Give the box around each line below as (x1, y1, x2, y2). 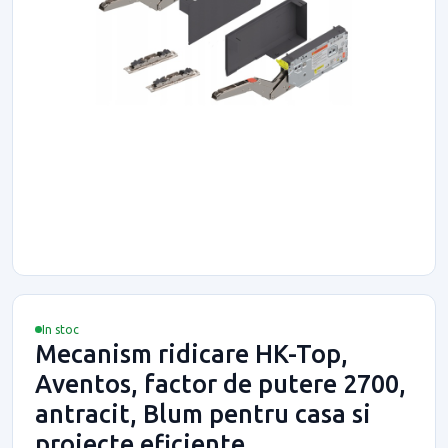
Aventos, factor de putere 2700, (35, 369, 406, 398)
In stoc (42, 322, 79, 336)
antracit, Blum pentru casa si (35, 399, 371, 428)
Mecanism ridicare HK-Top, (35, 339, 348, 368)
